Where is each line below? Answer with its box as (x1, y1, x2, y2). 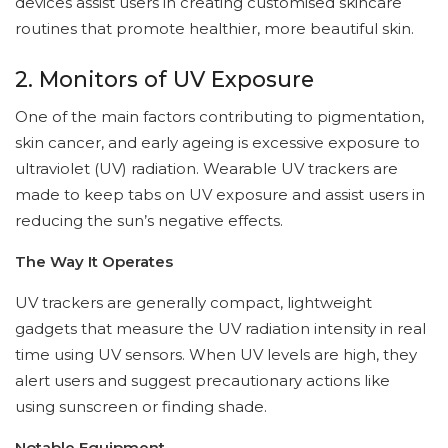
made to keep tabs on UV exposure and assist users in (15, 185, 425, 205)
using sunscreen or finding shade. (15, 397, 267, 417)
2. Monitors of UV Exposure (15, 65, 314, 92)
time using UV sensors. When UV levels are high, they (15, 345, 417, 365)
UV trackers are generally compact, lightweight (15, 293, 372, 313)
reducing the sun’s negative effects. (15, 211, 283, 231)
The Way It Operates (15, 252, 173, 272)
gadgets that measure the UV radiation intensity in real (15, 319, 426, 339)
